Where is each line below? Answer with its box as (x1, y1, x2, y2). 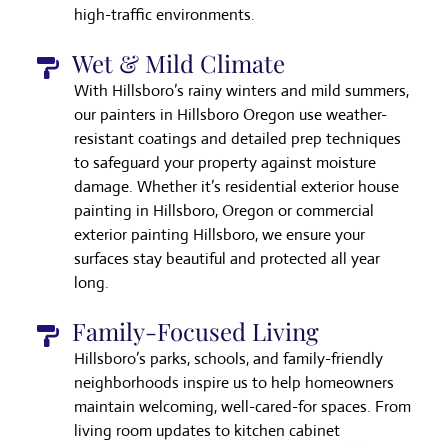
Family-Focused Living (71, 315, 319, 348)
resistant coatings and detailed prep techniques (74, 128, 401, 150)
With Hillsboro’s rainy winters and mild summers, (74, 80, 409, 102)
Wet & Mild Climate (71, 47, 285, 80)
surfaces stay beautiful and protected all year (74, 248, 380, 270)
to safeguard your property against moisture (74, 152, 376, 174)
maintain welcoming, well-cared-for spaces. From (74, 396, 411, 418)
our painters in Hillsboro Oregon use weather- (74, 104, 387, 126)
